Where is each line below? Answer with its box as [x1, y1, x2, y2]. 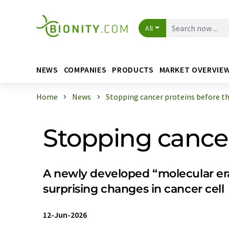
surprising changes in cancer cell [43, 182, 224, 196]
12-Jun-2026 [43, 210, 87, 220]
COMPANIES [63, 64, 107, 75]
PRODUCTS [112, 64, 154, 75]
